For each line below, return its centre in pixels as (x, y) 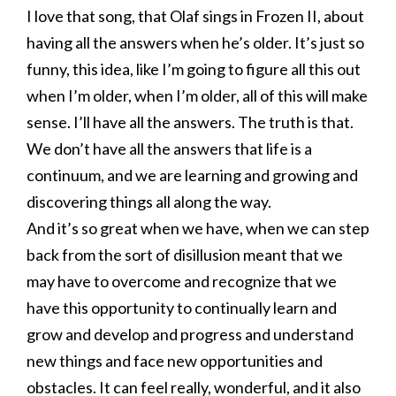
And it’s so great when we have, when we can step (198, 228)
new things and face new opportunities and (175, 361)
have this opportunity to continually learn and (182, 308)
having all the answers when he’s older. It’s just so (195, 42)
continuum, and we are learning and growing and (192, 175)
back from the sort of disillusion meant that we (185, 255)
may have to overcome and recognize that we (182, 281)
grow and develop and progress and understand (190, 334)
